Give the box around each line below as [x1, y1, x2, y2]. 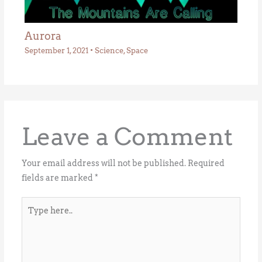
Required [187, 158, 225, 168]
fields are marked [21, 173, 95, 182]
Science [94, 46, 123, 56]
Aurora [24, 29, 61, 43]
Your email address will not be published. [21, 158, 186, 168]
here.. [20, 213, 43, 223]
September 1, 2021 [24, 46, 90, 56]
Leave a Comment [21, 122, 233, 151]
